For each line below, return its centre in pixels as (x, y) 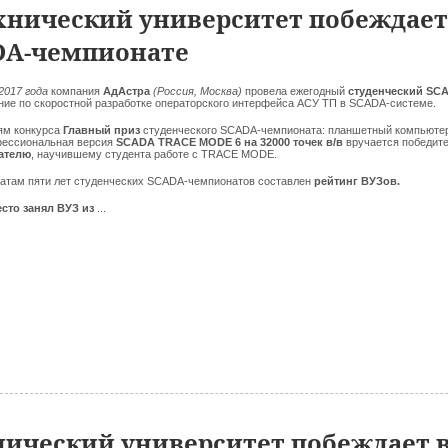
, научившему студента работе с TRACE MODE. (154, 154)
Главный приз (101, 130)
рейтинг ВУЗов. (357, 181)
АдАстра (128, 91)
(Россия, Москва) (199, 91)
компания (75, 91)
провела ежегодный (296, 91)
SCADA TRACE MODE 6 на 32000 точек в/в (231, 142)
